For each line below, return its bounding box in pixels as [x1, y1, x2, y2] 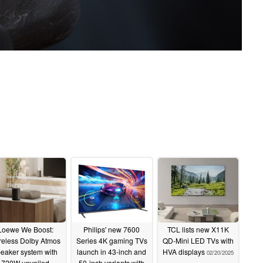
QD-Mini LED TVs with [162, 235, 234, 246]
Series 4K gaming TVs [76, 235, 147, 246]
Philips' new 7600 [83, 224, 140, 235]
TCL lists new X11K [167, 224, 229, 235]
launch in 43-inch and [77, 247, 146, 257]
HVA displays [162, 247, 207, 257]
